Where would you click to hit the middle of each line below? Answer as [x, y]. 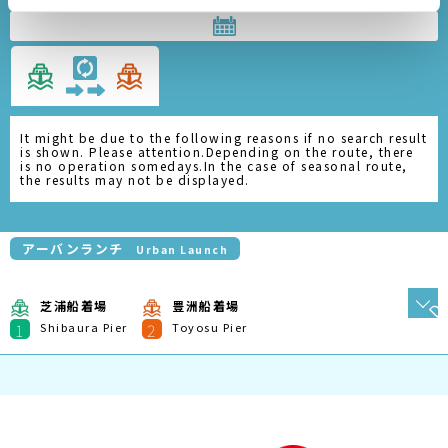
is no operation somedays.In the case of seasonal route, [214, 165]
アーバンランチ [73, 248]
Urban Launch [182, 249]
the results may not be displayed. [135, 179]
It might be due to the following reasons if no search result [223, 137]
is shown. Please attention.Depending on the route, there [216, 151]
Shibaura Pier [84, 327]
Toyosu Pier [210, 327]
